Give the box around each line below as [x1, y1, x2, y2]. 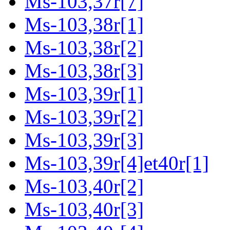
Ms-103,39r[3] [25, 129, 144, 151]
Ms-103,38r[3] [25, 60, 144, 82]
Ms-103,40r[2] [25, 175, 144, 198]
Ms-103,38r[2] [25, 36, 144, 59]
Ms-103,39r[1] [25, 83, 144, 105]
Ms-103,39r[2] [25, 106, 144, 128]
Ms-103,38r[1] [25, 13, 144, 36]
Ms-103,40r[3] [25, 198, 144, 221]
